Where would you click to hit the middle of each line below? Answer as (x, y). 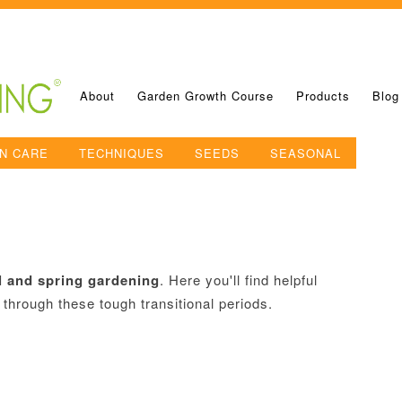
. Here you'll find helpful (238, 280)
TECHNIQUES (121, 153)
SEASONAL (305, 153)
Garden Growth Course (205, 96)
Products (323, 96)
